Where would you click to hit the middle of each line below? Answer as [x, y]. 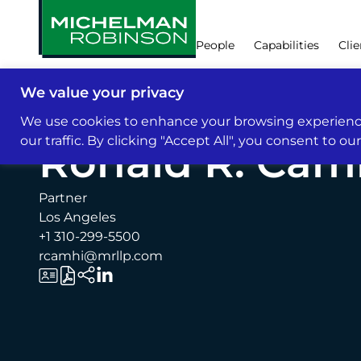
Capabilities [286, 45]
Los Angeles [77, 217]
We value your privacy [102, 92]
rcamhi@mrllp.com [101, 256]
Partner [63, 198]
